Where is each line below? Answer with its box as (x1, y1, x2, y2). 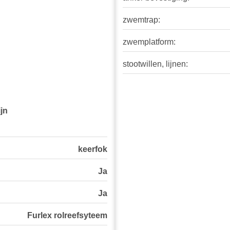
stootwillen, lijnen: (123, 60, 188, 69)
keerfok (78, 145, 107, 154)
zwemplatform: (123, 37, 176, 47)
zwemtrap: (123, 15, 160, 25)
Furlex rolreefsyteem (27, 211, 107, 220)
